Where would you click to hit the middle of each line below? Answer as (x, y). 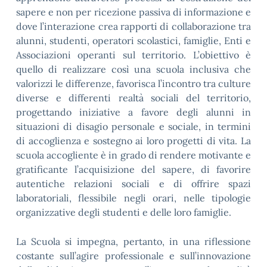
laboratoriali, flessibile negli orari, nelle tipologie (133, 198)
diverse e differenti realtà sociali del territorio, (133, 98)
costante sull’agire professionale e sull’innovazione (133, 256)
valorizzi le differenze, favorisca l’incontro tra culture (133, 83)
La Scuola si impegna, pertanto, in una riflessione (133, 241)
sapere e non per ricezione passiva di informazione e (133, 12)
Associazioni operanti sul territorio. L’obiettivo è (133, 55)
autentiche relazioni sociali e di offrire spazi (133, 184)
